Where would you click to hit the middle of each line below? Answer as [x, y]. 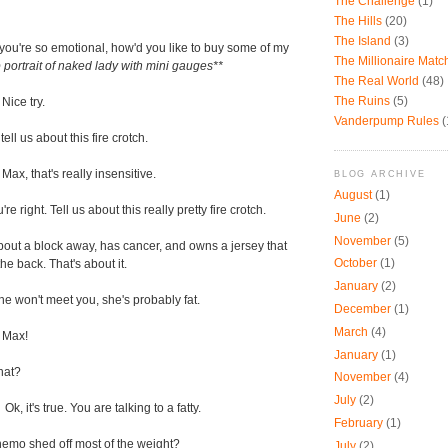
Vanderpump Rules [386, 120]
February [358, 422]
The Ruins [362, 100]
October [355, 263]
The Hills [358, 21]
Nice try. [23, 102]
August [353, 195]
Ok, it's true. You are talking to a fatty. [101, 408]
